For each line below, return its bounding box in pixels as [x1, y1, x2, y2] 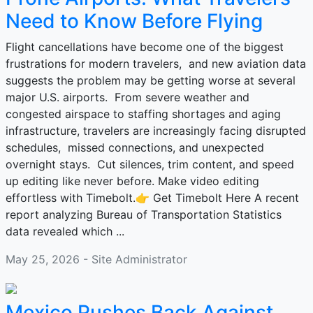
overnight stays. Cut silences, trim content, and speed [6, 157, 294, 171]
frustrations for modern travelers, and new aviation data [6, 57, 306, 71]
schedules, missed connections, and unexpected [6, 140, 264, 154]
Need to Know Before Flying [6, 9, 263, 33]
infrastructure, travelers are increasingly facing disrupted [6, 124, 306, 138]
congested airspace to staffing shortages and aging [6, 107, 281, 121]
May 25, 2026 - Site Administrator [6, 252, 187, 266]
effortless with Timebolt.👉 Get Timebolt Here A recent [6, 191, 299, 205]
